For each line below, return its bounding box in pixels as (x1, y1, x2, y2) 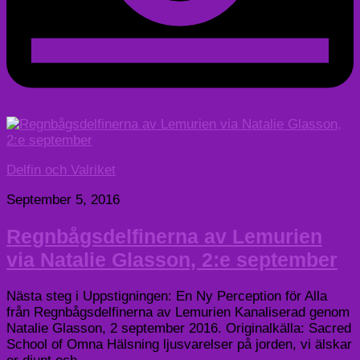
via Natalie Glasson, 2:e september (6, 248, 337, 272)
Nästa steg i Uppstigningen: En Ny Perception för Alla (6, 288, 327, 305)
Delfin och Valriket (6, 162, 116, 178)
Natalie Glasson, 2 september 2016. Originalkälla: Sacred (6, 321, 351, 337)
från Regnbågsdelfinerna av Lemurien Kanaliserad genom (6, 305, 350, 321)
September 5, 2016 (6, 192, 120, 208)
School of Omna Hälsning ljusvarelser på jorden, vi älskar (6, 337, 352, 353)
